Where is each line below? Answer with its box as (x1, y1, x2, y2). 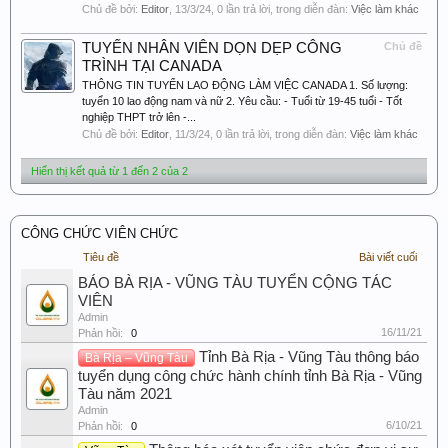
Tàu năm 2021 (78, 386, 172, 403)
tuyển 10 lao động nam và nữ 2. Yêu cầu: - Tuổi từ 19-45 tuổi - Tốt (82, 95, 402, 108)
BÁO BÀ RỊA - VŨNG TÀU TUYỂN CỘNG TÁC (78, 275, 392, 292)
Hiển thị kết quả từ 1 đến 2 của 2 (31, 165, 188, 178)
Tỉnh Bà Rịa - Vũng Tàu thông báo (199, 349, 419, 366)
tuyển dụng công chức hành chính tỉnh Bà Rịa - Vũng (78, 368, 422, 385)
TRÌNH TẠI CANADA (82, 58, 222, 75)
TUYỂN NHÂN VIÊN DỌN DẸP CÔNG (82, 40, 342, 57)
